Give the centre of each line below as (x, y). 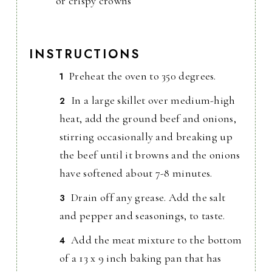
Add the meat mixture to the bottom (157, 240)
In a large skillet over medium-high (153, 100)
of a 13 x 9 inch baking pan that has (140, 258)
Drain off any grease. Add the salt (148, 198)
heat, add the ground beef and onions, (148, 119)
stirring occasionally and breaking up (146, 137)
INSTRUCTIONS (84, 55)
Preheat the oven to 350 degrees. (143, 76)
